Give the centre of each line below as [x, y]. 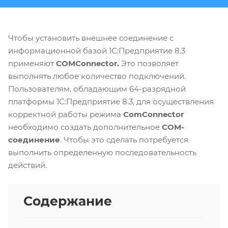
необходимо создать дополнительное [85, 127]
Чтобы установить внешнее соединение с [91, 38]
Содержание [68, 201]
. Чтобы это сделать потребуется [124, 140]
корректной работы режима [66, 115]
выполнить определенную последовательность [102, 153]
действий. [27, 165]
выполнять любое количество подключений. [98, 76]
